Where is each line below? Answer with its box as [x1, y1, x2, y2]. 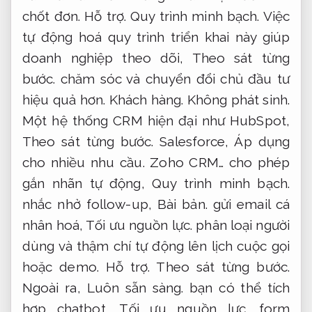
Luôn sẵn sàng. [86, 280, 184, 296]
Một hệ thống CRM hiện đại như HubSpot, [22, 113, 290, 129]
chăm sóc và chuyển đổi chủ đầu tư [55, 71, 290, 87]
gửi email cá [207, 196, 290, 212]
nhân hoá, [22, 217, 86, 233]
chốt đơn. [22, 8, 85, 24]
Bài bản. [157, 196, 208, 212]
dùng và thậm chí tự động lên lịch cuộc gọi [22, 238, 290, 254]
